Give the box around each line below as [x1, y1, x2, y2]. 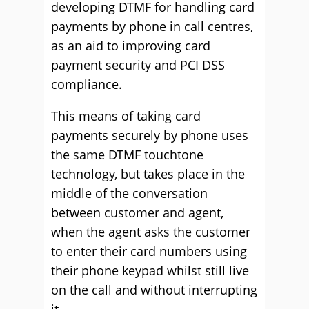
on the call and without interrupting [51, 281, 257, 298]
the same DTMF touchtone [51, 146, 203, 163]
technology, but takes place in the [51, 166, 245, 182]
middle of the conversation [51, 185, 208, 201]
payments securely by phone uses [51, 127, 248, 143]
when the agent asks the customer [51, 223, 250, 240]
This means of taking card [51, 108, 201, 124]
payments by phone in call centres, [51, 18, 253, 34]
